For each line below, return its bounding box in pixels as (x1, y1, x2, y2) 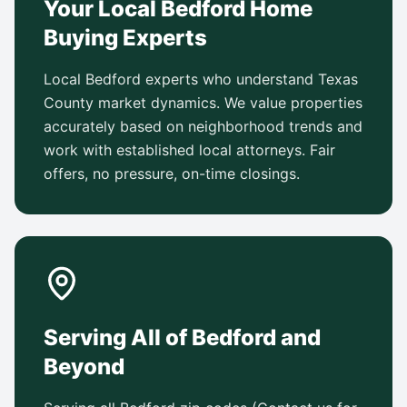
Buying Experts (44, 25, 207, 51)
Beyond (44, 353, 124, 380)
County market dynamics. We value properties (44, 94, 362, 112)
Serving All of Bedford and (44, 324, 321, 351)
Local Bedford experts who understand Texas (44, 70, 358, 88)
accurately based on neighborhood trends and (44, 117, 362, 135)
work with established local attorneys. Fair (44, 141, 335, 159)
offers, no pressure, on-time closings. (44, 164, 300, 183)
